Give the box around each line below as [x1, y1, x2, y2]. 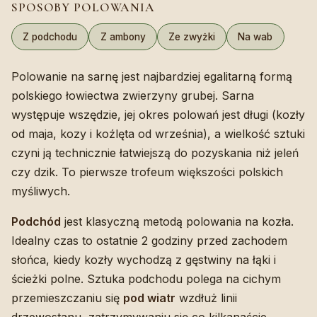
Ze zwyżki [168, 30, 215, 42]
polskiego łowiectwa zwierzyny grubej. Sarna [11, 88, 254, 103]
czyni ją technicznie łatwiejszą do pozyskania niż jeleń [11, 145, 299, 160]
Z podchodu [23, 30, 78, 42]
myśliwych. [11, 183, 70, 198]
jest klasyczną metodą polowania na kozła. [61, 214, 294, 229]
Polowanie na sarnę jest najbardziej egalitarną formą [11, 69, 292, 83]
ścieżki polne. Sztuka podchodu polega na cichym [11, 271, 281, 286]
